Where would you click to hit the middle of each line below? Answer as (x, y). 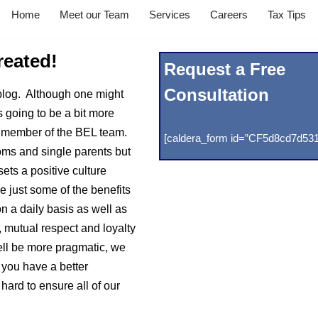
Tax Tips (287, 15)
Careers (229, 15)
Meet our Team (94, 15)
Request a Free (225, 69)
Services (170, 15)
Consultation (217, 95)
